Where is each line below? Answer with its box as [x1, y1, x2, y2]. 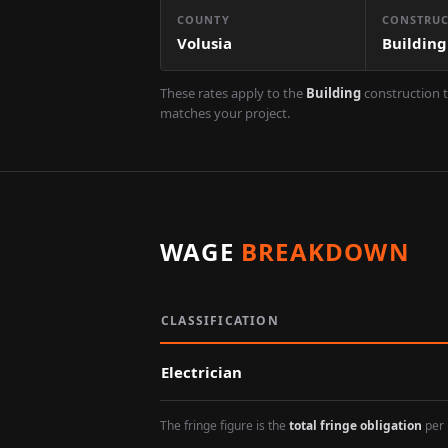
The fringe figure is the [160, 417, 286, 434]
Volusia [177, 33, 232, 53]
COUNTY [177, 12, 230, 27]
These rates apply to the [160, 84, 303, 102]
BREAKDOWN [241, 235, 410, 268]
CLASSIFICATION [161, 312, 279, 329]
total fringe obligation [289, 417, 422, 434]
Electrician [161, 362, 242, 382]
